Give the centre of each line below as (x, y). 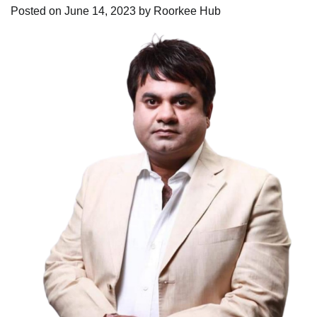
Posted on (38, 11)
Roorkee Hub (187, 11)
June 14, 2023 (100, 11)
